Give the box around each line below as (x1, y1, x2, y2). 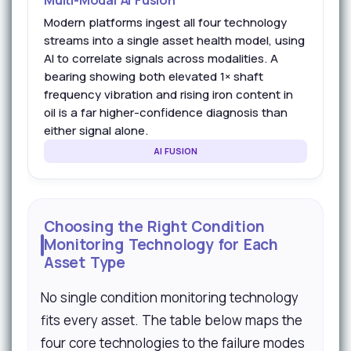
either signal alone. (44, 122, 148, 139)
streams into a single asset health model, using (44, 32, 305, 49)
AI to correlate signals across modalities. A (44, 50, 278, 67)
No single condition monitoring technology (41, 288, 299, 306)
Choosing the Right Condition (44, 216, 265, 237)
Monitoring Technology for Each (44, 234, 279, 255)
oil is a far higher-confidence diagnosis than (44, 104, 288, 121)
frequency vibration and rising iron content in (44, 86, 293, 103)
